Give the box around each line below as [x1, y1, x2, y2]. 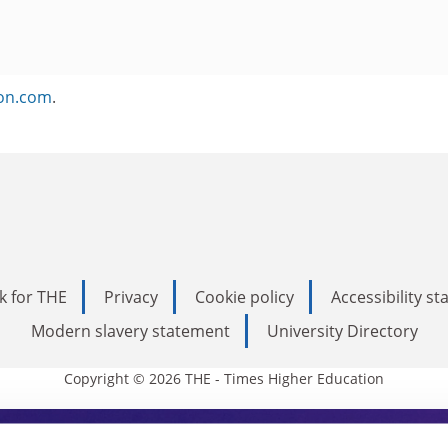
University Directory [266, 319, 418, 342]
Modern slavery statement [30, 319, 230, 342]
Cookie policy [195, 285, 294, 308]
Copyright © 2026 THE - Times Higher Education [64, 368, 384, 388]
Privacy [104, 285, 158, 308]
